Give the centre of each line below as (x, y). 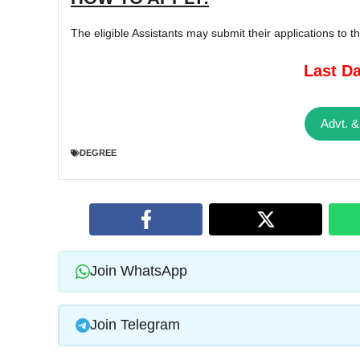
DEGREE (98, 153)
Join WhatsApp (138, 271)
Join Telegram (135, 325)
